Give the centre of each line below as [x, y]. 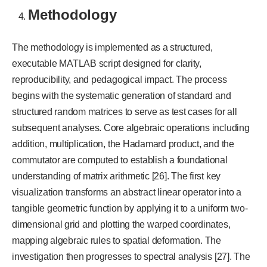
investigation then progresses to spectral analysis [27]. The [131, 257]
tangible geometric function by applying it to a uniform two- [130, 209]
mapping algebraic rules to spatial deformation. [107, 241]
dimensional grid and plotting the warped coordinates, [121, 225]
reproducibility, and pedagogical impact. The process [119, 80]
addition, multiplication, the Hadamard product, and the [123, 144]
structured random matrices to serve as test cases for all [125, 112]
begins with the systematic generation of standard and [122, 96]
